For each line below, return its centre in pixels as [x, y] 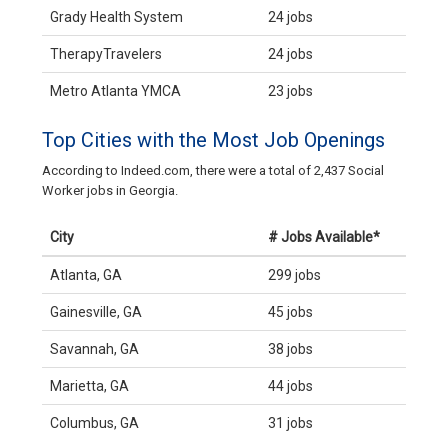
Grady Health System [116, 17]
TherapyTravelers [106, 54]
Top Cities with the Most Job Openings [213, 140]
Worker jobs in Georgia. [110, 191]
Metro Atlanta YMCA [115, 91]
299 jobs [294, 275]
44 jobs [290, 386]
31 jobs [290, 423]
